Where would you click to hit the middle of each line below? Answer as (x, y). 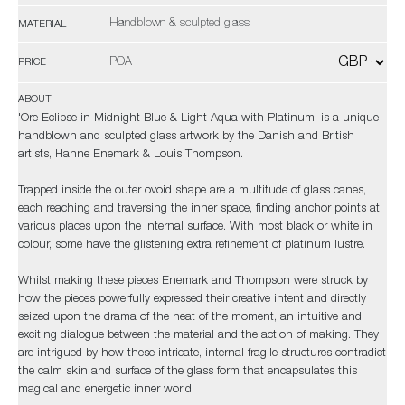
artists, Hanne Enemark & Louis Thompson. (131, 155)
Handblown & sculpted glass (179, 24)
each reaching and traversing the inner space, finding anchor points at (199, 209)
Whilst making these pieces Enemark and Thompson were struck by (193, 282)
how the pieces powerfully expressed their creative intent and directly (192, 300)
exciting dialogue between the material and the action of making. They (198, 336)
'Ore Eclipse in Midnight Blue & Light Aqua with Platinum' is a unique (198, 119)
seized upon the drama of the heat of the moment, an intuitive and (190, 318)
